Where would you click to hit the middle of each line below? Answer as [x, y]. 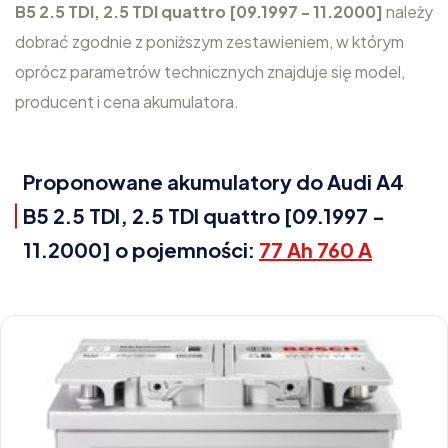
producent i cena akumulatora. [127, 101]
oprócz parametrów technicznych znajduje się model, [210, 71]
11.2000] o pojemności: [141, 249]
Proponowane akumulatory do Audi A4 [213, 181]
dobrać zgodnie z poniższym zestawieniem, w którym [209, 41]
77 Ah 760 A [315, 249]
